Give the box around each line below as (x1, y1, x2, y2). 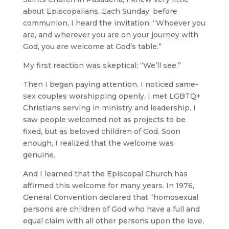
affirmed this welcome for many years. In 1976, (22, 180, 194, 190)
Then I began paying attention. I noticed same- (22, 79, 198, 89)
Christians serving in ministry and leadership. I (22, 103, 196, 112)
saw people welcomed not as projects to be (22, 114, 186, 124)
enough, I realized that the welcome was (22, 138, 174, 148)
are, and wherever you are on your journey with (22, 30, 198, 39)
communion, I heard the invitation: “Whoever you (22, 18, 205, 28)
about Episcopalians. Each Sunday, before (22, 6, 177, 16)
